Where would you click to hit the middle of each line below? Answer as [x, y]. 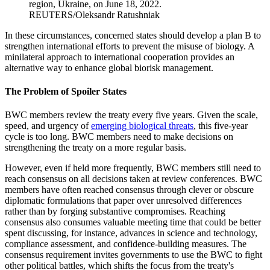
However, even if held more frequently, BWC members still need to [133, 168]
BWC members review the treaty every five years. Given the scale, [131, 115]
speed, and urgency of [48, 126]
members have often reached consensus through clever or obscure [129, 190]
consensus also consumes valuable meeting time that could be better [133, 222]
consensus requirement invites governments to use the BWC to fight [133, 255]
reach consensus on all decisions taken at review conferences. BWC [133, 179]
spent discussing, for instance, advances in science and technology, [131, 233]
